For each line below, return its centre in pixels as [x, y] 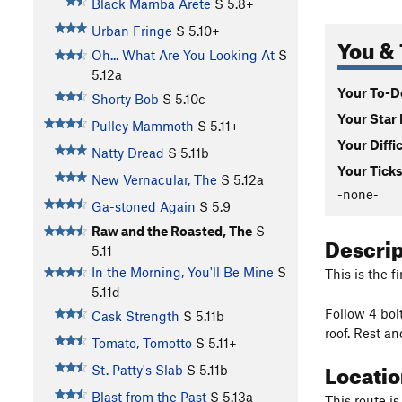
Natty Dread [127, 153]
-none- [358, 193]
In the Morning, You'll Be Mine [182, 272]
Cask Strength [135, 316]
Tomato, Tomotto [141, 343]
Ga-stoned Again [143, 207]
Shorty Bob [125, 99]
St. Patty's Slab [137, 370]
